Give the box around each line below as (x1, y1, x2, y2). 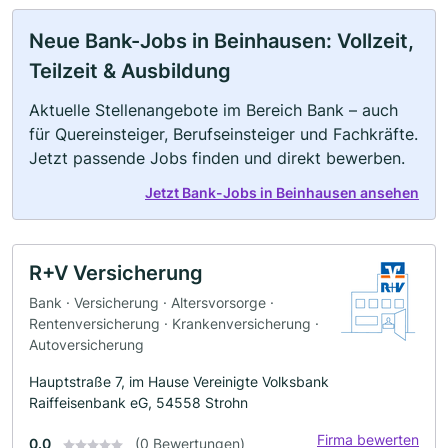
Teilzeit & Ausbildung (29, 59, 231, 84)
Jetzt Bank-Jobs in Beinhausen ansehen (145, 184, 419, 202)
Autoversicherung (29, 335, 144, 353)
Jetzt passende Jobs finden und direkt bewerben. (29, 148, 405, 169)
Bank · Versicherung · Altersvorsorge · (29, 293, 274, 311)
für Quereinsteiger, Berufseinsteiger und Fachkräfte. (29, 124, 418, 145)
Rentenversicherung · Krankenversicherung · (29, 314, 319, 332)
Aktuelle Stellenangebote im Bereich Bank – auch (29, 100, 398, 121)
